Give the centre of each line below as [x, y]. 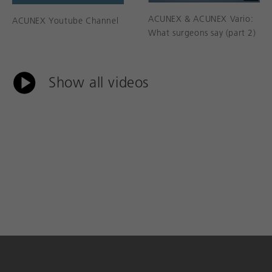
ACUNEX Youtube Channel [66, 20]
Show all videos [99, 82]
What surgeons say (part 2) [202, 32]
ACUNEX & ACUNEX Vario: [201, 19]
